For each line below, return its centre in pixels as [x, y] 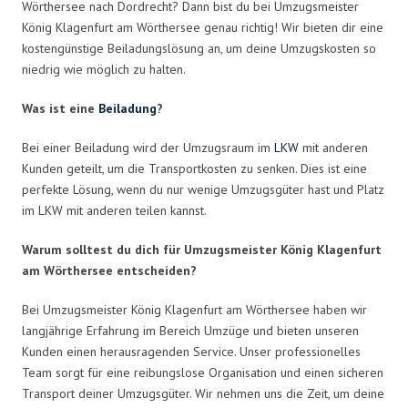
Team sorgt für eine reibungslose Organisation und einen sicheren [203, 372]
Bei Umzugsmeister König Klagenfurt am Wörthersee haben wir [194, 309]
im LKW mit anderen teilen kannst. [114, 210]
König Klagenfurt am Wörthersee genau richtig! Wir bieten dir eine [203, 27]
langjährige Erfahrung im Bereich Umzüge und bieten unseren [190, 330]
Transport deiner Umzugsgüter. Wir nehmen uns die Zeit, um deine [203, 393]
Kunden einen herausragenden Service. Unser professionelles [191, 351]
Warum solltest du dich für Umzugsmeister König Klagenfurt [202, 249]
